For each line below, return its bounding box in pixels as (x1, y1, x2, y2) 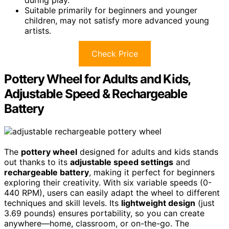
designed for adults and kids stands (77, 146, 218, 157)
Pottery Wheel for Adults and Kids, (4, 71, 191, 86)
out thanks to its (4, 156, 70, 167)
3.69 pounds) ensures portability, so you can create (4, 208, 204, 218)
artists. (25, 25, 51, 36)
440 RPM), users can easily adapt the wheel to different (4, 187, 220, 198)
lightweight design (121, 197, 195, 208)
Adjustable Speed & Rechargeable (4, 86, 187, 101)
